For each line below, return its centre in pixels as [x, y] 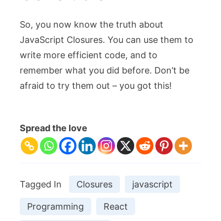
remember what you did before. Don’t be [105, 70]
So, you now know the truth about [92, 24]
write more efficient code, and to [89, 55]
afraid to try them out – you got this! [96, 85]
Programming [55, 206]
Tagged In [41, 184]
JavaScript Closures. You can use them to [107, 39]
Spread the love [54, 128]
